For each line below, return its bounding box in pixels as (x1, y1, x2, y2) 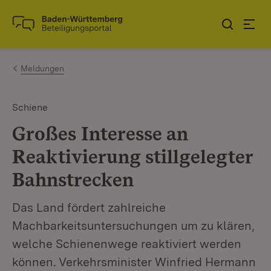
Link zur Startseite (12, 22, 101, 36)
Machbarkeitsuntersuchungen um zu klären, (12, 218, 255, 233)
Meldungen (21, 64, 64, 73)
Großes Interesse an (12, 122, 188, 145)
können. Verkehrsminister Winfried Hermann (12, 255, 256, 269)
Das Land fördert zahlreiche (12, 200, 166, 215)
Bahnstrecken (12, 168, 134, 191)
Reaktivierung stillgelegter (12, 145, 253, 168)
